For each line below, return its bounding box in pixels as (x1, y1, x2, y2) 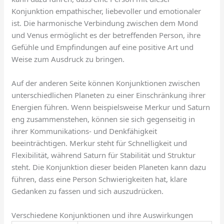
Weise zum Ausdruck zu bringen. (11, 54, 125, 64)
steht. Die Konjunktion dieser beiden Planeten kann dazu (11, 162, 206, 172)
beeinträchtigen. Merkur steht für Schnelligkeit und (11, 138, 187, 148)
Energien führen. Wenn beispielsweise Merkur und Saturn (11, 102, 210, 112)
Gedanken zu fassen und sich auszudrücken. (11, 186, 164, 196)
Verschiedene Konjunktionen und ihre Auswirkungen (11, 210, 193, 220)
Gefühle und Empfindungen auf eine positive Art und (11, 42, 194, 52)
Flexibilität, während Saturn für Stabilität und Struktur (11, 150, 196, 160)
